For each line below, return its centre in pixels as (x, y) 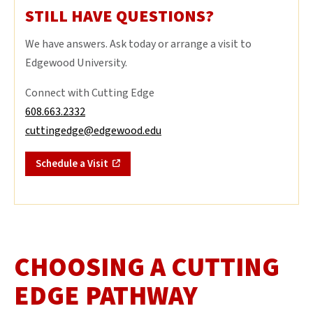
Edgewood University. (76, 63)
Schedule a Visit (72, 163)
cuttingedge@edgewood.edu (93, 130)
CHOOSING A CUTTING (147, 267)
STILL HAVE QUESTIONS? (119, 16)
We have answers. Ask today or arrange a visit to (138, 44)
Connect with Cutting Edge (90, 93)
